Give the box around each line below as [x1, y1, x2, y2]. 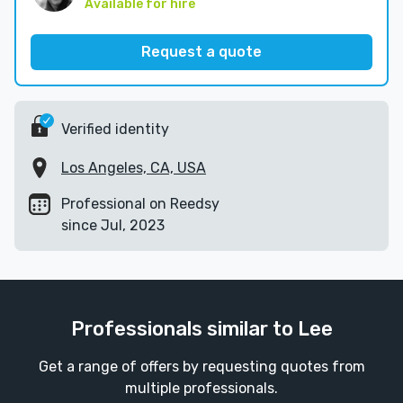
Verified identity [61, 120, 169, 138]
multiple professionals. [125, 380, 278, 398]
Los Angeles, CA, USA [61, 159, 206, 177]
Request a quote [141, 43, 262, 61]
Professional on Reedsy [61, 195, 219, 213]
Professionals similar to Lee [70, 317, 333, 342]
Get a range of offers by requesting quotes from [38, 358, 365, 376]
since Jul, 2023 [61, 217, 165, 235]
